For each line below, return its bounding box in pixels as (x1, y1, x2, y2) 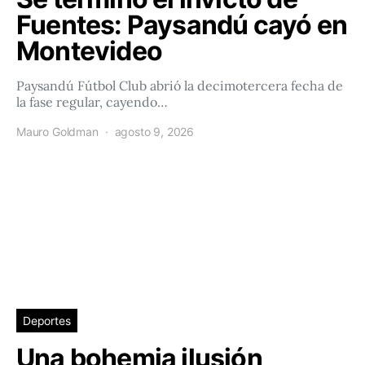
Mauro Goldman (16, 125, 99, 139)
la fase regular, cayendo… (16, 94, 168, 111)
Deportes (23, 314, 71, 328)
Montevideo (16, 35, 162, 68)
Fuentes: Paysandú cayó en (16, 9, 348, 42)
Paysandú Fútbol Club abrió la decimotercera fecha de (16, 77, 343, 95)
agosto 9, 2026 (114, 125, 195, 139)
